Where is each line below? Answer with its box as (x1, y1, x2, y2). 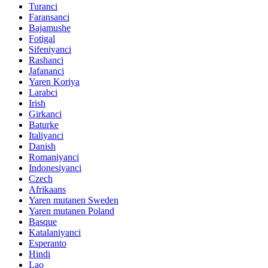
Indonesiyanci (29, 163, 81, 173)
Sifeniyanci (29, 44, 71, 55)
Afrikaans (29, 184, 66, 195)
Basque (29, 217, 57, 227)
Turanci (29, 1, 57, 12)
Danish (29, 141, 56, 152)
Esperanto (29, 238, 66, 249)
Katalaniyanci (29, 227, 81, 238)
